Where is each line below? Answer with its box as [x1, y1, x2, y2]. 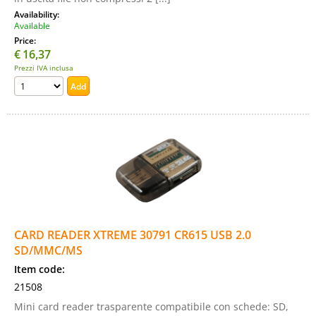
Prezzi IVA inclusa [14, 63, 73, 73]
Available [14, 20, 50, 31]
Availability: [14, 8, 61, 20]
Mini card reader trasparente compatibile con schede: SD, [14, 300, 288, 313]
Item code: [14, 262, 65, 276]
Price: [14, 35, 38, 46]
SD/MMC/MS [14, 243, 83, 258]
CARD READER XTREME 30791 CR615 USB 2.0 [14, 227, 251, 243]
